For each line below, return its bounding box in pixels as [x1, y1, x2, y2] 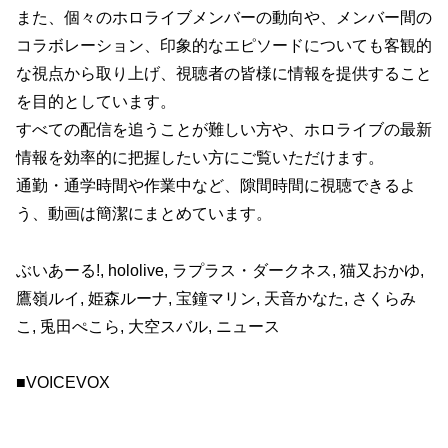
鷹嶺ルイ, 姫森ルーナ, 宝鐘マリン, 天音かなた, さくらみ [16, 289, 416, 307]
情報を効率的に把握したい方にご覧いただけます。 [16, 148, 384, 166]
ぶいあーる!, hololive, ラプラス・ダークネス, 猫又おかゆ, [16, 261, 424, 279]
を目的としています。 [16, 92, 176, 110]
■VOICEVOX [16, 374, 110, 392]
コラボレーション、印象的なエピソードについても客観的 [16, 36, 432, 54]
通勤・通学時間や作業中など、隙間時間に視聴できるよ [16, 176, 416, 194]
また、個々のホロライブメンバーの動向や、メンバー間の [16, 8, 432, 26]
